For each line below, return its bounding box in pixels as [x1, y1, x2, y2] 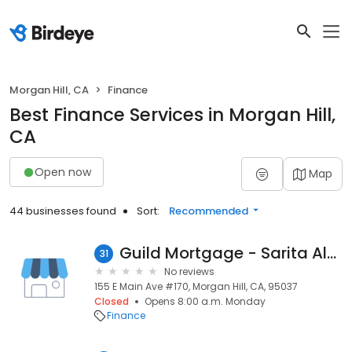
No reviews [164, 265, 214, 278]
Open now [35, 163, 91, 180]
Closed [94, 295, 129, 308]
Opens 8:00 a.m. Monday [145, 295, 266, 308]
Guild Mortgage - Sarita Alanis [327, 242, 336, 264]
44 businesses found [9, 203, 116, 218]
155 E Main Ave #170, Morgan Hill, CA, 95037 [94, 280, 298, 293]
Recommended [169, 203, 248, 218]
